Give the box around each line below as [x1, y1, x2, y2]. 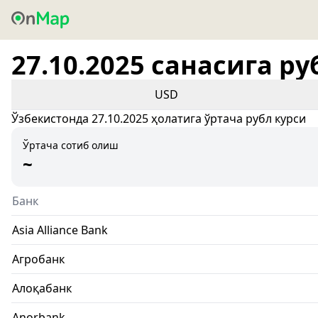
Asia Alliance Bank [12, 222, 108, 238]
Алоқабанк [12, 280, 72, 296]
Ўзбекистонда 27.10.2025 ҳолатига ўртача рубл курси [11, 111, 306, 126]
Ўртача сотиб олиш [23, 138, 119, 152]
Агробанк [12, 251, 65, 267]
